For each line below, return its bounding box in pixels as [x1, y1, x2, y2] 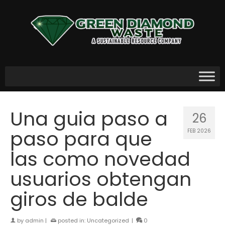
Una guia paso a [10, 105, 168, 133]
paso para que [10, 126, 152, 153]
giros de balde [10, 186, 148, 213]
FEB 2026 [187, 127, 211, 135]
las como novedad [10, 146, 190, 173]
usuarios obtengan [10, 166, 191, 193]
